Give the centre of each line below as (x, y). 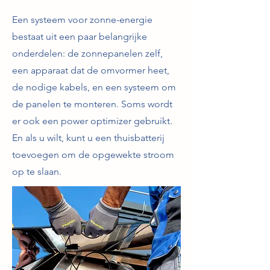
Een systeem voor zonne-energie (82, 20)
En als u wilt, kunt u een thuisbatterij (88, 138)
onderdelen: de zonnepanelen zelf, (87, 53)
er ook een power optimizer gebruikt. (92, 121)
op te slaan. (37, 171)
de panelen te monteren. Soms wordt (92, 104)
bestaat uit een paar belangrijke (80, 36)
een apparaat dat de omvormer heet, (91, 70)
